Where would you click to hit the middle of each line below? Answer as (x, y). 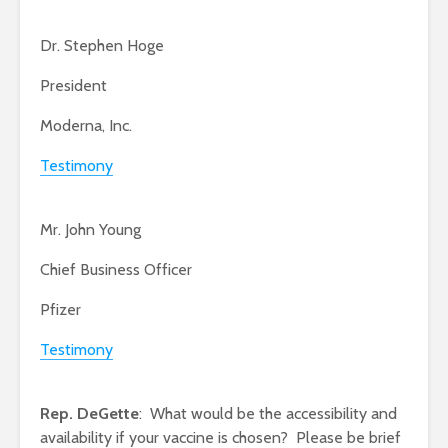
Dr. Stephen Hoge (102, 46)
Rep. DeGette (89, 414)
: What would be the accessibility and (268, 414)
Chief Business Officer (116, 270)
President (73, 86)
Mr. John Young (90, 230)
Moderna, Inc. (86, 126)
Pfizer (60, 310)
